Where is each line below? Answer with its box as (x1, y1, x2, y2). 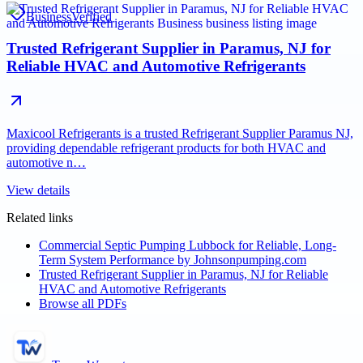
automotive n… (6, 155, 86, 169)
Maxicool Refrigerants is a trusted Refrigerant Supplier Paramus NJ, (6, 126, 353, 140)
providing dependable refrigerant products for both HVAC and (6, 140, 326, 155)
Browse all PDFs (39, 296, 126, 310)
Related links (6, 210, 73, 224)
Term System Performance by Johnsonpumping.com (39, 252, 306, 267)
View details (6, 182, 70, 197)
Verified (71, 10, 112, 24)
